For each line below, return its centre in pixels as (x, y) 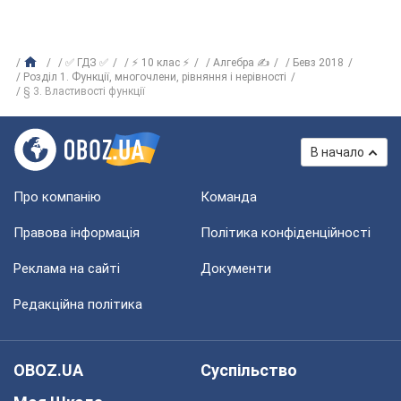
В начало (337, 152)
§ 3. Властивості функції (84, 91)
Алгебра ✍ (241, 63)
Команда (229, 197)
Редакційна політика (78, 304)
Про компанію (57, 197)
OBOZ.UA (48, 370)
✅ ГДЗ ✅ (87, 63)
